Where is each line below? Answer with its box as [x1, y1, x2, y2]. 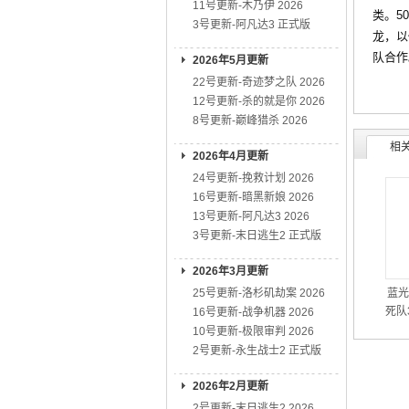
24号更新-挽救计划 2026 [193, 172, 314, 184]
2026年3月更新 [193, 265, 268, 278]
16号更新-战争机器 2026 [193, 306, 314, 319]
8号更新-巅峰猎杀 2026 [193, 114, 308, 127]
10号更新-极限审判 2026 [193, 325, 314, 338]
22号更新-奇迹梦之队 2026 [193, 76, 325, 89]
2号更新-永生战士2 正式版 [193, 344, 321, 357]
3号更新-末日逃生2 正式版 [193, 229, 321, 242]
